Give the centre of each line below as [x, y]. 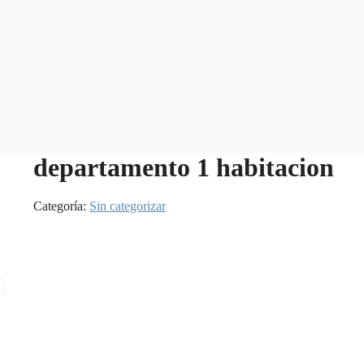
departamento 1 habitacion [184, 167]
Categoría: [62, 206]
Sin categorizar [128, 206]
